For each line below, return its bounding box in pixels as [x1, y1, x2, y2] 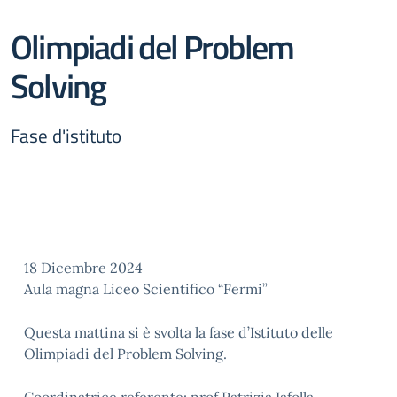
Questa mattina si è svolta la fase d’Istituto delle [24, 323, 333, 341]
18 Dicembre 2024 [24, 259, 143, 276]
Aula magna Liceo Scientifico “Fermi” [24, 280, 268, 298]
